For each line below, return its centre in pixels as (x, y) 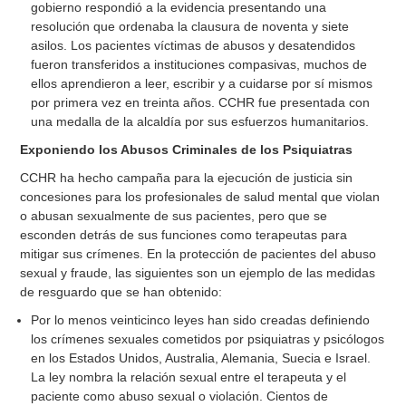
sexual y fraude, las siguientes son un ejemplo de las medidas (198, 273)
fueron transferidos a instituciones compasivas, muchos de (199, 65)
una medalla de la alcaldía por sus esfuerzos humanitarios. (200, 122)
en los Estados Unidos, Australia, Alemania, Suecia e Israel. (201, 358)
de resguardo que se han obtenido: (121, 292)
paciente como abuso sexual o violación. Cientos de (180, 396)
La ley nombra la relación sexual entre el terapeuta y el (189, 377)
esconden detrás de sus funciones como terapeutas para (184, 235)
